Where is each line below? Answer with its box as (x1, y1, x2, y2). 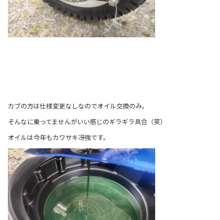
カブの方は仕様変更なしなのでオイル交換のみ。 (8, 101, 148, 110)
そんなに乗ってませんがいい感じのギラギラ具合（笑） (8, 116, 166, 126)
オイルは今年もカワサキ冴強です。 (8, 132, 110, 142)
